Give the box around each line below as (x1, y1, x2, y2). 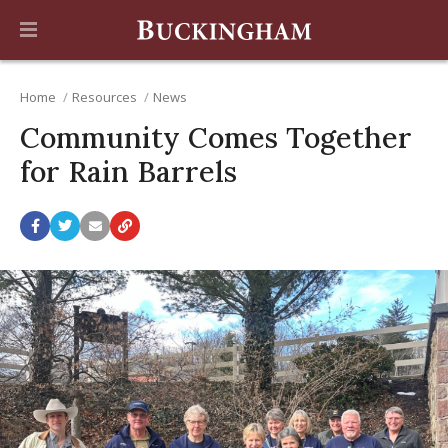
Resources (71, 88, 137, 107)
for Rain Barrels (20, 153, 237, 191)
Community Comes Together (20, 119, 412, 157)
